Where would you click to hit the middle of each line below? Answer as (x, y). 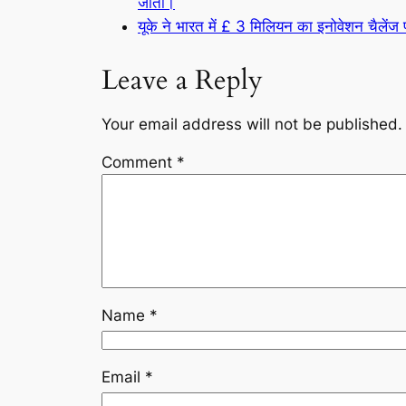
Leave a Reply (182, 80)
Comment (139, 163)
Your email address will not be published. (252, 124)
